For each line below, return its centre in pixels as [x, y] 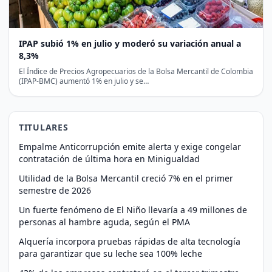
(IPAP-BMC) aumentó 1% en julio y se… [84, 81]
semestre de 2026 [55, 190]
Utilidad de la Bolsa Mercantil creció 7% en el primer [126, 178]
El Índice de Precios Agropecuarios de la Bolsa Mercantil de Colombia [136, 71]
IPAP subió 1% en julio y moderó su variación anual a [130, 43]
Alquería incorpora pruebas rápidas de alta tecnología [130, 241]
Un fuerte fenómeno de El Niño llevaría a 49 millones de [133, 209]
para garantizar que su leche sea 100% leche [110, 253]
